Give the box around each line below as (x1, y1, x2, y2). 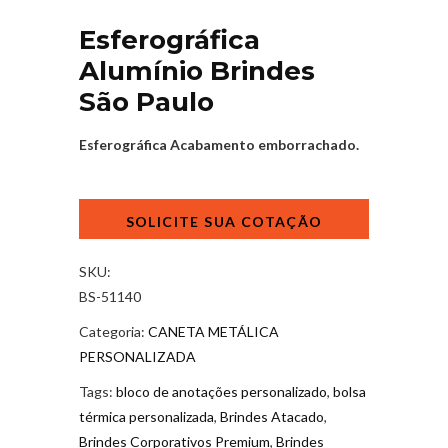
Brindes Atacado (220, 407, 324, 425)
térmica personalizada (79, 407, 214, 425)
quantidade (78, 298, 149, 316)
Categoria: (79, 322, 148, 340)
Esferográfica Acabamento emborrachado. (79, 135, 359, 153)
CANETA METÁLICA (148, 322, 279, 340)
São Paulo (79, 85, 214, 118)
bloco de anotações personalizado (116, 382, 327, 400)
